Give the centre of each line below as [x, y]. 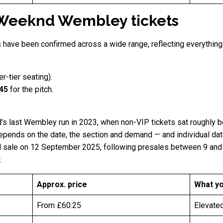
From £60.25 [59, 206]
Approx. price [62, 185]
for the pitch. [32, 90]
